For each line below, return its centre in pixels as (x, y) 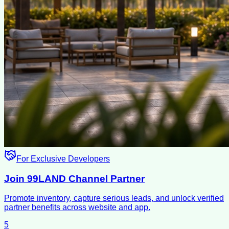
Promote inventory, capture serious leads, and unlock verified (114, 198)
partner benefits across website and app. (77, 208)
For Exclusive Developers (63, 158)
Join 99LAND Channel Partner (74, 178)
